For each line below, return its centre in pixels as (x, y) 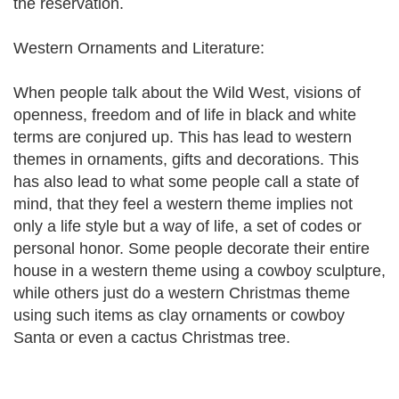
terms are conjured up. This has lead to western (183, 137)
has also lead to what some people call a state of (186, 182)
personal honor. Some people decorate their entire (191, 248)
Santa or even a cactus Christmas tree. (152, 338)
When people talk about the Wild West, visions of (187, 93)
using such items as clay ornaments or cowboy (179, 315)
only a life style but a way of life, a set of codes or (187, 226)
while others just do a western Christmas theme (182, 293)
